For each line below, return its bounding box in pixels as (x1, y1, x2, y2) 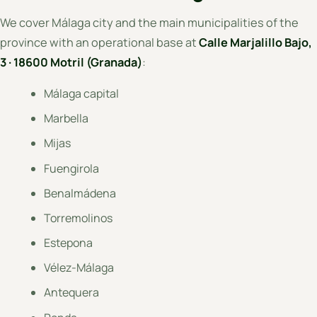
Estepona (44, 235, 93, 251)
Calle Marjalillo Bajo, (199, 34, 312, 50)
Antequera (44, 284, 100, 301)
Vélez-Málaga (44, 260, 115, 276)
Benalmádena (44, 185, 117, 201)
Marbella (44, 110, 89, 127)
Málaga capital (44, 85, 120, 101)
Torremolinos (44, 209, 113, 226)
